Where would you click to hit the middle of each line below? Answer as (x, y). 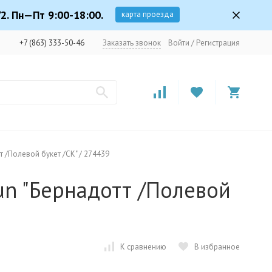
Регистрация (218, 42)
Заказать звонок (132, 42)
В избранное (217, 246)
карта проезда (148, 14)
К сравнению (143, 246)
